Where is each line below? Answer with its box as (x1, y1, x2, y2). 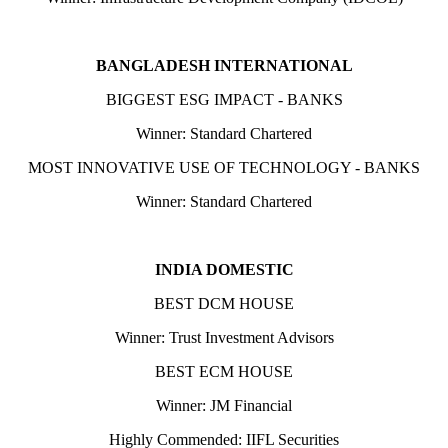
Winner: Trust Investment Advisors (114, 329, 334, 346)
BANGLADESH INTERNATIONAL (95, 57, 353, 74)
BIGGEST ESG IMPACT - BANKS (105, 91, 343, 108)
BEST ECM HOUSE (155, 363, 293, 380)
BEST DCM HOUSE (154, 295, 294, 312)
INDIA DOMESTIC (154, 261, 294, 278)
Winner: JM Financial (156, 397, 292, 414)
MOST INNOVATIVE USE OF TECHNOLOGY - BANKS (28, 159, 420, 176)
